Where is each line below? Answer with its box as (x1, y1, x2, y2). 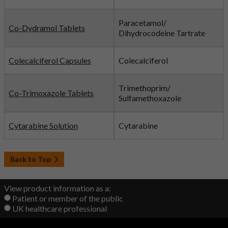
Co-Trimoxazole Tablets (9, 88, 94, 98)
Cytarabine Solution (9, 121, 78, 130)
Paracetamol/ (119, 18, 166, 27)
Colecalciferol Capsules (9, 55, 91, 65)
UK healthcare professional (12, 204, 107, 214)
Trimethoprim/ (119, 83, 170, 93)
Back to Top (10, 155, 51, 163)
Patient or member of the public (12, 193, 123, 204)
